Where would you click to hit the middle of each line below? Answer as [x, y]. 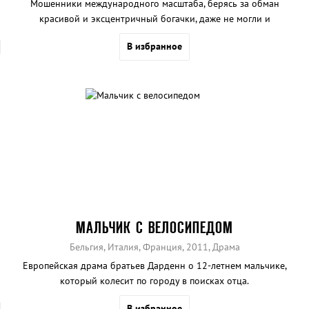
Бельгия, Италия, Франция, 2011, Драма [154, 247]
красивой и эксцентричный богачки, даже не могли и [154, 18]
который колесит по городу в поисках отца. [154, 281]
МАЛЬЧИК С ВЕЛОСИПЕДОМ [154, 228]
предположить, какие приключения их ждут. [154, 33]
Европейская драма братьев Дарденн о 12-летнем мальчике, [154, 266]
